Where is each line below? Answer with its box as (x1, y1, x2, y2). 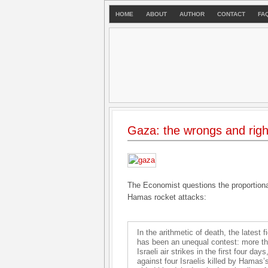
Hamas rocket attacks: (127, 193, 206, 202)
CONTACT (217, 11, 245, 17)
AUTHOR (179, 11, 205, 17)
